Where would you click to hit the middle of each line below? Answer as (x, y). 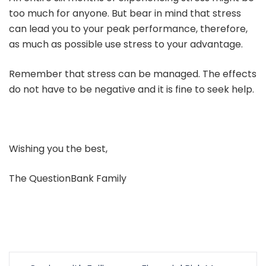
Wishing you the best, (58, 148)
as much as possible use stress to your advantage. (126, 44)
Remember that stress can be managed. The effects (133, 74)
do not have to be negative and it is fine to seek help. (132, 89)
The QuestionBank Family (68, 178)
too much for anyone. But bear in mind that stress (125, 13)
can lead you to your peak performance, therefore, (128, 28)
